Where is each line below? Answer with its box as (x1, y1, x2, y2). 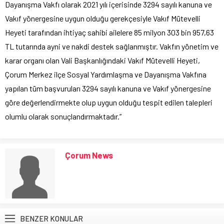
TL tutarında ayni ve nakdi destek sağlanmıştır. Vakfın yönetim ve (5, 41, 218, 51)
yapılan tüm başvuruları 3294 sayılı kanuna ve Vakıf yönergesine (5, 83, 211, 93)
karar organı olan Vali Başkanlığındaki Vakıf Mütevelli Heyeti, (5, 55, 200, 65)
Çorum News (65, 150, 113, 160)
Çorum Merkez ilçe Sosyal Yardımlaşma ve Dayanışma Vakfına (5, 69, 206, 79)
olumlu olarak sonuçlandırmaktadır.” (5, 111, 121, 121)
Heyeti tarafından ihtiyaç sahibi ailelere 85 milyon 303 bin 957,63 (5, 27, 214, 37)
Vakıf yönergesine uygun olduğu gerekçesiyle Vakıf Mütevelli (5, 13, 200, 23)
